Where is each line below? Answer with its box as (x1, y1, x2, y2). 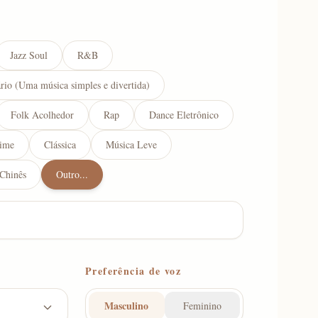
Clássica (44, 138, 76, 151)
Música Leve (106, 138, 157, 151)
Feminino (182, 299, 221, 312)
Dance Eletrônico (149, 108, 219, 121)
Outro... (56, 168, 88, 181)
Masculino (104, 298, 149, 313)
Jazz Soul (10, 48, 48, 62)
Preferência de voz (85, 263, 182, 278)
